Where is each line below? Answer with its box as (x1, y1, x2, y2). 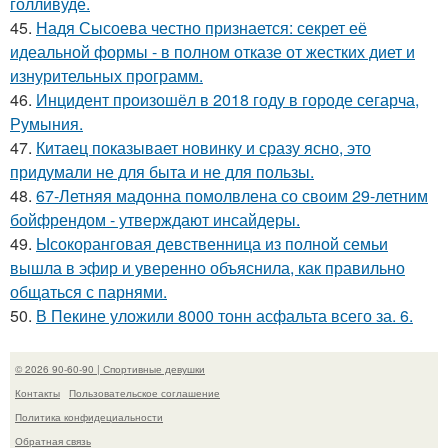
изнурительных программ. (10, 64, 203, 88)
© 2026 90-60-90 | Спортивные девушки (15, 362, 205, 377)
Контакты (15, 386, 60, 401)
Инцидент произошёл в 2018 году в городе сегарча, (36, 88, 419, 112)
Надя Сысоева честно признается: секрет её (36, 16, 367, 40)
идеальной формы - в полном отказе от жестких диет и (10, 40, 415, 64)
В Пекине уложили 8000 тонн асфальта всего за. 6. (36, 304, 413, 328)
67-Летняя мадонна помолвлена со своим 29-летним (36, 184, 428, 208)
